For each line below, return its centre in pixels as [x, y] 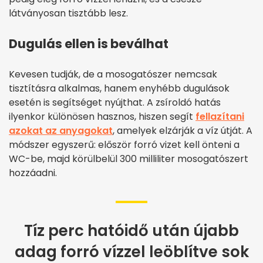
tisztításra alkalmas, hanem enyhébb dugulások [119, 89]
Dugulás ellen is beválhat [89, 44]
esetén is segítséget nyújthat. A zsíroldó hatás [115, 103]
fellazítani [220, 117]
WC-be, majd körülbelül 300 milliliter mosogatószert [129, 159]
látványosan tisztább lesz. [68, 14]
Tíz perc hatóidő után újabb [131, 231]
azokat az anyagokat [61, 131]
